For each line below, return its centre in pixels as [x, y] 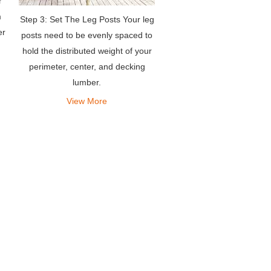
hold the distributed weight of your [87, 51]
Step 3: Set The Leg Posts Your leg [87, 19]
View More [87, 101]
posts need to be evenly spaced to [87, 35]
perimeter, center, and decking [87, 66]
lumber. [87, 82]
